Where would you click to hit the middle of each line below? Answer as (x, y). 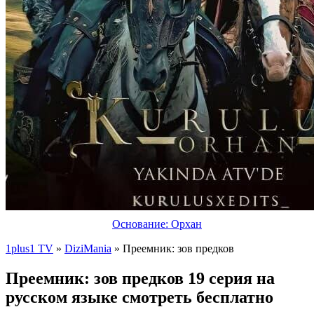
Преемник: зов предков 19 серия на (140, 278)
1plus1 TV (29, 248)
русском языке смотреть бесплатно (139, 297)
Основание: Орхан (157, 224)
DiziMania (88, 248)
